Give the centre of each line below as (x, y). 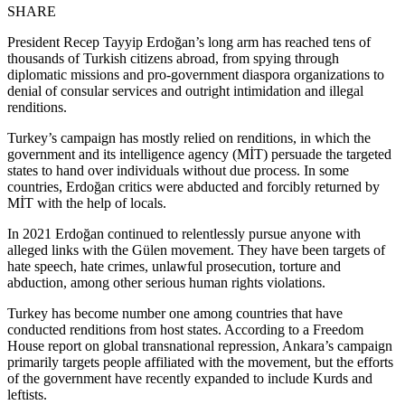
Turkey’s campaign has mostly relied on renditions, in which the (189, 137)
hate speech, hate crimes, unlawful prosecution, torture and (174, 266)
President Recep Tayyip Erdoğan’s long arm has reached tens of (189, 42)
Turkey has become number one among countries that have (175, 313)
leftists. (27, 394)
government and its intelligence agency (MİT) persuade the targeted (199, 154)
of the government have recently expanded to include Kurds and (190, 378)
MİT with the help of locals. (87, 202)
